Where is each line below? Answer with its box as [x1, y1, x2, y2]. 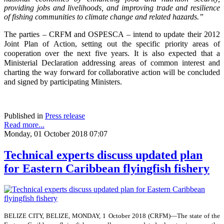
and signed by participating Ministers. [4, 77, 122, 86]
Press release [45, 111, 85, 120]
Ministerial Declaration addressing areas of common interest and [4, 58, 220, 67]
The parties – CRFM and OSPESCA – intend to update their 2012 [4, 29, 220, 38]
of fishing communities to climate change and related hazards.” [4, 12, 203, 21]
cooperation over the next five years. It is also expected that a [4, 48, 220, 57]
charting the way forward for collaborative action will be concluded [4, 67, 220, 76]
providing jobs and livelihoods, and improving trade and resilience [4, 3, 220, 12]
